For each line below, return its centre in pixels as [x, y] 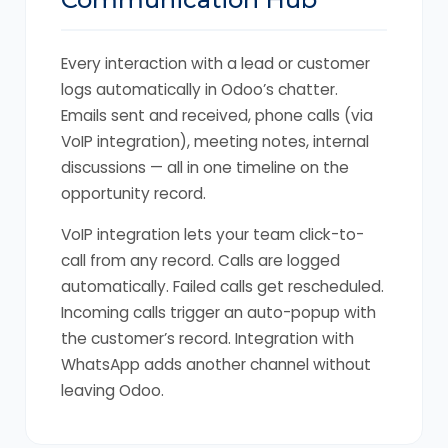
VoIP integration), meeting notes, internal [215, 141]
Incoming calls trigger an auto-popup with [218, 312]
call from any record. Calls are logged [200, 260]
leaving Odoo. [112, 390]
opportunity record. [133, 193]
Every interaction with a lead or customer [215, 63]
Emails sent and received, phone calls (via [217, 115]
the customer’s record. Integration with [207, 338]
